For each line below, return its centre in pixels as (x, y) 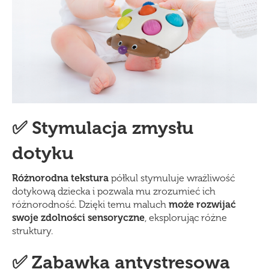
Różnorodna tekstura (60, 178)
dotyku (43, 153)
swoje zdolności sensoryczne (78, 218)
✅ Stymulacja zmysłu (103, 128)
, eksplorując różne (186, 218)
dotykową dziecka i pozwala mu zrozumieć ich (114, 192)
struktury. (32, 231)
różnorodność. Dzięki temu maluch (90, 205)
